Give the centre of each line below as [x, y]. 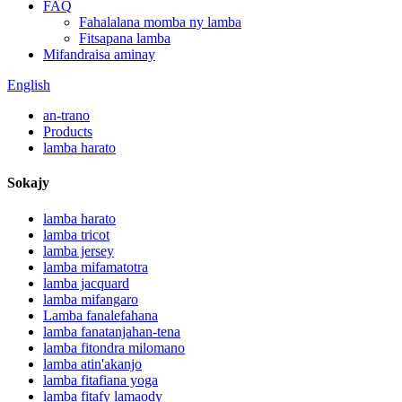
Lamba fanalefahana [100, 315]
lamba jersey [79, 250]
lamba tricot [76, 234]
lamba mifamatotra [96, 267]
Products [68, 131]
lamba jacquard [86, 283]
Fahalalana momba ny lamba [160, 22]
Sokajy [28, 183]
